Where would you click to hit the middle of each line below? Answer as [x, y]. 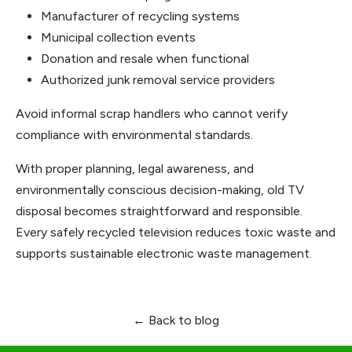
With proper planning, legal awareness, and [135, 169]
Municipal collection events [118, 37]
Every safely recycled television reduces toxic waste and [176, 232]
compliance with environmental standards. [134, 135]
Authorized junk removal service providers [158, 80]
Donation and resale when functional [145, 59]
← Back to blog [176, 320]
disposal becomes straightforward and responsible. [159, 211]
